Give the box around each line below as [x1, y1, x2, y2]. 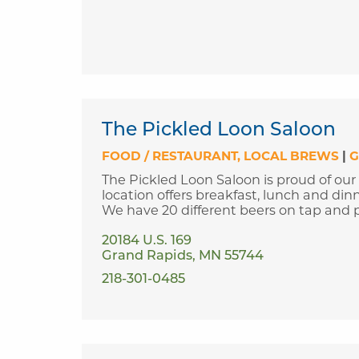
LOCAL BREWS [244, 148, 339, 164]
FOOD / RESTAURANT [102, 148, 237, 164]
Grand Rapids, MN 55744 [102, 250, 264, 264]
